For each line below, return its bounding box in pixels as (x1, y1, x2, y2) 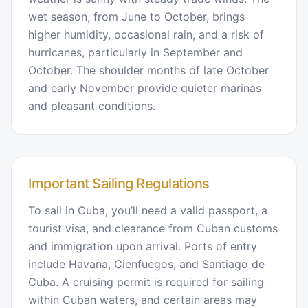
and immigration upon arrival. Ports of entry (28, 239, 257, 253)
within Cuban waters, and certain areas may (28, 292, 257, 307)
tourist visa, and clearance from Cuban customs (28, 221, 278, 235)
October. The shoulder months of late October (28, 63, 269, 77)
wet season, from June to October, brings (28, 9, 245, 23)
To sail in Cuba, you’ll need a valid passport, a (28, 203, 267, 217)
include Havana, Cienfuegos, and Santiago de (28, 256, 265, 271)
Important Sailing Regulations (28, 175, 210, 192)
